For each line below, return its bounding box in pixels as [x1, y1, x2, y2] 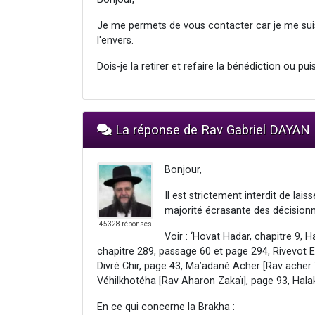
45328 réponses [98, 219, 152, 228]
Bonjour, [165, 163, 202, 176]
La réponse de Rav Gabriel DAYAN [112, 122, 310, 137]
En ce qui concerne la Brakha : [97, 300, 235, 313]
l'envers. [97, 34, 134, 46]
